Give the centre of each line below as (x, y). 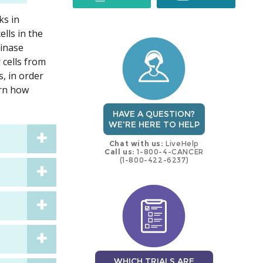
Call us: (120, 152)
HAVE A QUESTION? (154, 114)
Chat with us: (136, 144)
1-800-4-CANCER (169, 152)
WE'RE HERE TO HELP (154, 125)
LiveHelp (181, 144)
